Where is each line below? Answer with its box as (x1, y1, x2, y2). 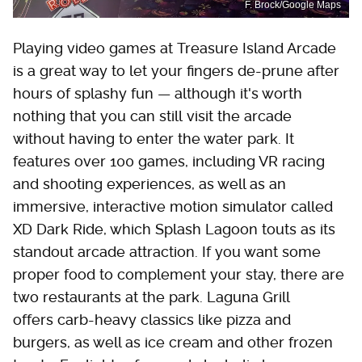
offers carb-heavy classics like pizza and (13, 310, 291, 328)
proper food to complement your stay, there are (13, 265, 344, 283)
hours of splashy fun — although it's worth (13, 84, 302, 102)
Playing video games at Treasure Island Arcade (13, 39, 336, 57)
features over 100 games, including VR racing (13, 152, 325, 170)
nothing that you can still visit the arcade (13, 107, 292, 124)
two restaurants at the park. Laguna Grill (13, 288, 289, 305)
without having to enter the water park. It (13, 129, 294, 147)
